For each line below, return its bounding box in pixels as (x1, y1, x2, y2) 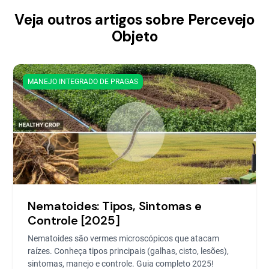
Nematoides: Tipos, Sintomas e (28, 198, 202, 214)
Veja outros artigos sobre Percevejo (14, 10, 255, 29)
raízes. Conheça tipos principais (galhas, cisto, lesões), (28, 246, 229, 256)
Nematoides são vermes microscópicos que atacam (28, 234, 220, 243)
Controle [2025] (28, 213, 120, 228)
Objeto (111, 27, 158, 46)
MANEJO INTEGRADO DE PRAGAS (28, 77, 139, 86)
